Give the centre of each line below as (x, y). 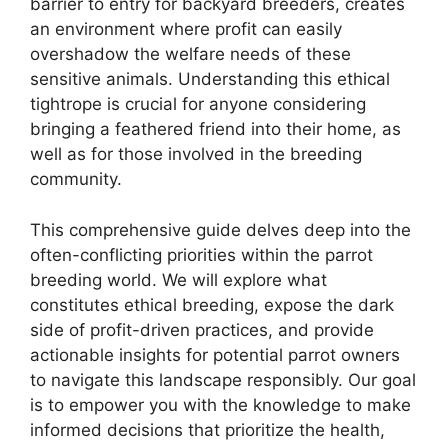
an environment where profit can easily (186, 29)
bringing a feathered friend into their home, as (215, 129)
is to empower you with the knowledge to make (220, 404)
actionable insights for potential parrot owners (215, 354)
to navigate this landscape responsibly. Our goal (223, 379)
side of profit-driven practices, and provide (202, 329)
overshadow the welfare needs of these (190, 54)
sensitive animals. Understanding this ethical (210, 79)
